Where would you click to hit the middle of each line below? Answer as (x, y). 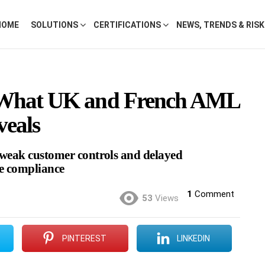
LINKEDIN (193, 238)
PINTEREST (84, 238)
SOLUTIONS (54, 25)
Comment (214, 194)
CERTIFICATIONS (127, 25)
